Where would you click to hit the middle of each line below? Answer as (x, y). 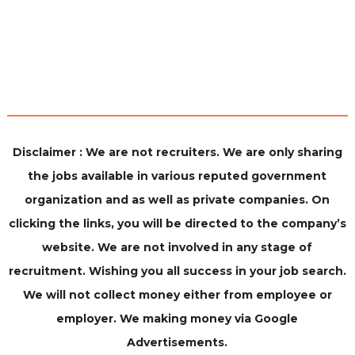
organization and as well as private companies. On (177, 200)
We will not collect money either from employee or (177, 295)
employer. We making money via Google (177, 319)
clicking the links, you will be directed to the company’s (177, 223)
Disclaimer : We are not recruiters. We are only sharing (177, 152)
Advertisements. (177, 342)
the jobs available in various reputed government (177, 176)
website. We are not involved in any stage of (177, 247)
